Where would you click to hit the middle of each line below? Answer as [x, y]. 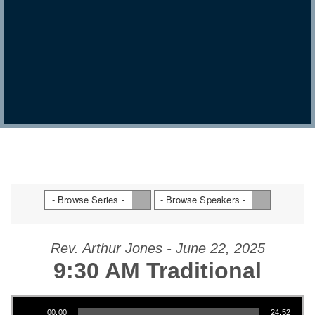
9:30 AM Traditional [157, 271]
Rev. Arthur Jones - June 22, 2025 [157, 248]
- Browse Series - [88, 199]
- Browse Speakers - [203, 199]
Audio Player [174, 296]
